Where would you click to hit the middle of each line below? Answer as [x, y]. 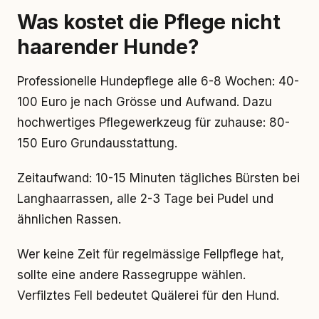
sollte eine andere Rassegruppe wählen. [131, 275]
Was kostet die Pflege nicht [149, 22]
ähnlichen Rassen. [69, 219]
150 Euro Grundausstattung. [97, 143]
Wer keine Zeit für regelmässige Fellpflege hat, [151, 254]
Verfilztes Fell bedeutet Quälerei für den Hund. [148, 296]
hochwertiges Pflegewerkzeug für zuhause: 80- [153, 122]
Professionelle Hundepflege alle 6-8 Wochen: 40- [158, 81]
